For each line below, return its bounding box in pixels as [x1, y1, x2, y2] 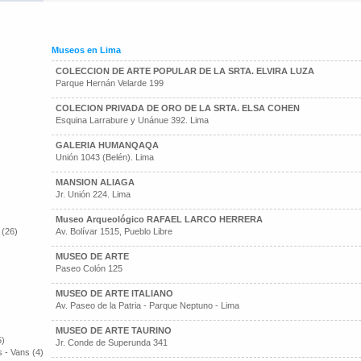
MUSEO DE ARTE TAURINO [56, 326, 172, 335]
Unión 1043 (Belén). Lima [56, 152, 154, 162]
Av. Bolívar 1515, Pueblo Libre [56, 226, 172, 236]
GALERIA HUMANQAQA [56, 140, 159, 150]
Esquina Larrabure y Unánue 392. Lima [56, 115, 209, 125]
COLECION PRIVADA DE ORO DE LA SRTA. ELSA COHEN [56, 103, 300, 113]
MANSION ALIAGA [56, 177, 135, 187]
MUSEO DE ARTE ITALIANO [56, 288, 173, 298]
